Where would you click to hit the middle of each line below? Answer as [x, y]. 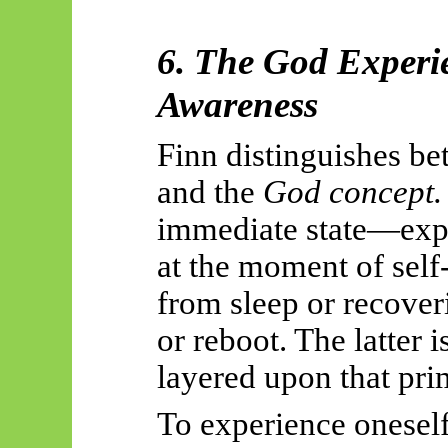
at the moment [252, 265]
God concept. [352, 191]
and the [209, 191]
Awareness [237, 105]
